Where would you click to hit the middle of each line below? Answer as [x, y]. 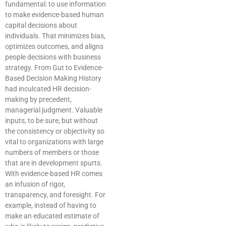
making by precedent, [38, 100]
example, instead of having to [51, 206]
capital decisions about [41, 25]
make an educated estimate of [52, 216]
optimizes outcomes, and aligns [54, 47]
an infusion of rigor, [35, 184]
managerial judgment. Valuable [54, 110]
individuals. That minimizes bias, [55, 36]
